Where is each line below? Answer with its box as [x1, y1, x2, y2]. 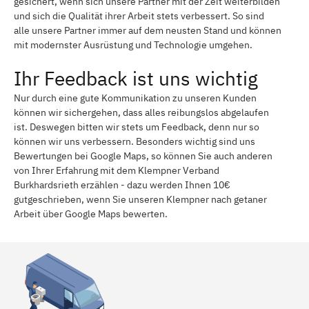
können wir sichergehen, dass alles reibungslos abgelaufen [14, 106, 269, 119]
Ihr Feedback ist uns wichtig [14, 65, 258, 91]
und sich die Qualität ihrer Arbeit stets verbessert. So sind [14, 9, 264, 22]
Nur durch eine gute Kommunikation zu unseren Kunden [14, 91, 257, 104]
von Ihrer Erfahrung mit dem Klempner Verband [14, 163, 219, 177]
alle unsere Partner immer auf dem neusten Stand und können [14, 23, 281, 37]
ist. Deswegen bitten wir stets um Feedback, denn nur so [14, 120, 259, 133]
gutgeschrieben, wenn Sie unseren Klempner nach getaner [14, 192, 267, 206]
